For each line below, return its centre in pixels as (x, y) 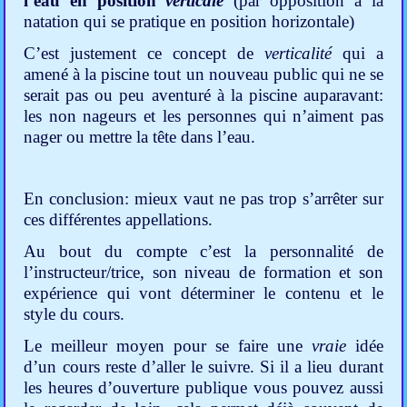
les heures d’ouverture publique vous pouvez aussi (203, 388)
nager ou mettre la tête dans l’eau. (140, 137)
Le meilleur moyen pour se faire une (168, 346)
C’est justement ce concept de (144, 54)
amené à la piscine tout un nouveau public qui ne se (203, 74)
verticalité (298, 54)
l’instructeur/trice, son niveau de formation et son (203, 273)
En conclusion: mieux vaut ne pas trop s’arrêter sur (203, 199)
